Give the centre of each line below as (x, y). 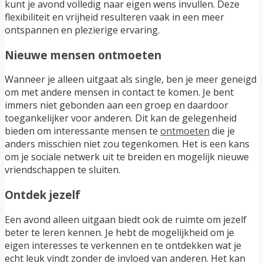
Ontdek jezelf (43, 195)
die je (222, 131)
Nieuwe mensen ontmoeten (83, 55)
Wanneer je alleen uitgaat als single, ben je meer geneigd (131, 80)
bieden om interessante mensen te (82, 131)
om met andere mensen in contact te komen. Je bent (119, 92)
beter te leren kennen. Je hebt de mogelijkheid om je (119, 232)
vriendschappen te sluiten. (63, 170)
